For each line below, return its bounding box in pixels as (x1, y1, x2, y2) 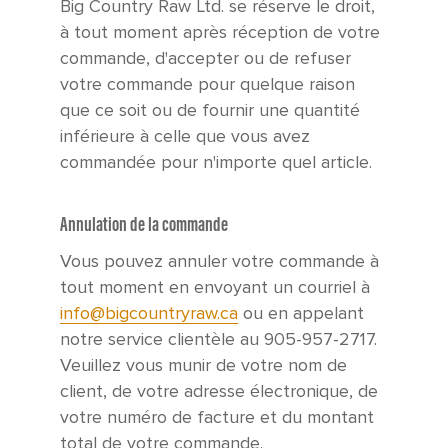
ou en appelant (238, 303, 364, 325)
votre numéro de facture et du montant (60, 407, 374, 429)
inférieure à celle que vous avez (60, 126, 310, 148)
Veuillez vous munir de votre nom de (60, 355, 347, 377)
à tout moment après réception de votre (60, 22, 380, 44)
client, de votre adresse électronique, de (60, 381, 378, 403)
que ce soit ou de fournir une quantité (60, 100, 360, 122)
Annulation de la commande (60, 212, 228, 237)
